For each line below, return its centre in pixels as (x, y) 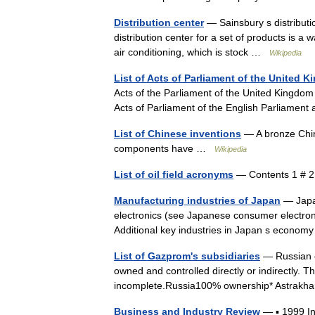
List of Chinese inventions (178, 134)
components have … (164, 148)
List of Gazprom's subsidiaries (187, 256)
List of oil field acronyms (174, 174)
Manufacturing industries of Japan (197, 200)
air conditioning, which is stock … (192, 52)
